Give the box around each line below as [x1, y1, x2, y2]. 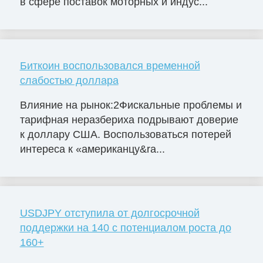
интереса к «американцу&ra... [19, 143, 165, 156]
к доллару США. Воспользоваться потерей [19, 129, 231, 141]
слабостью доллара [19, 75, 119, 87]
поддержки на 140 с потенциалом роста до [19, 222, 231, 234]
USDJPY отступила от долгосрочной [19, 207, 200, 220]
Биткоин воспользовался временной [19, 60, 200, 72]
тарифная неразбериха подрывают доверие [19, 114, 238, 126]
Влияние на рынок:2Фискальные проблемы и [19, 99, 242, 112]
